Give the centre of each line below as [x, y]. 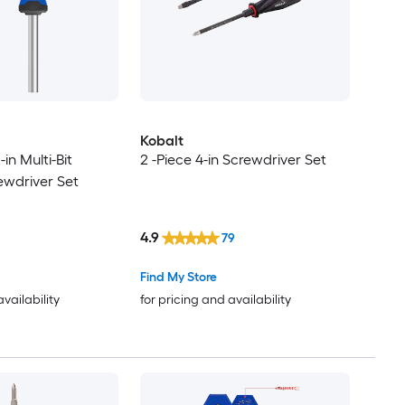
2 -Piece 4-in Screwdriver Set [233, 160]
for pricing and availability [215, 299]
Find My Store [178, 277]
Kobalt [161, 141]
